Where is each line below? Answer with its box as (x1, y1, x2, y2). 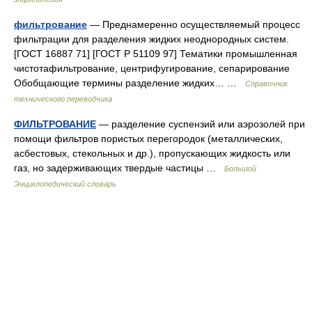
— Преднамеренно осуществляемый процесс (87, 19, 300, 30)
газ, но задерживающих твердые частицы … (14, 162, 224, 173)
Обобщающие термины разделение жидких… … (14, 77, 245, 88)
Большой (224, 164, 256, 173)
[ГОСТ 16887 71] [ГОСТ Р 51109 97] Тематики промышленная (14, 48, 297, 59)
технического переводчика (14, 95, 112, 103)
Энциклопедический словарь (14, 180, 116, 188)
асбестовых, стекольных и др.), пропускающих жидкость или (14, 148, 290, 159)
